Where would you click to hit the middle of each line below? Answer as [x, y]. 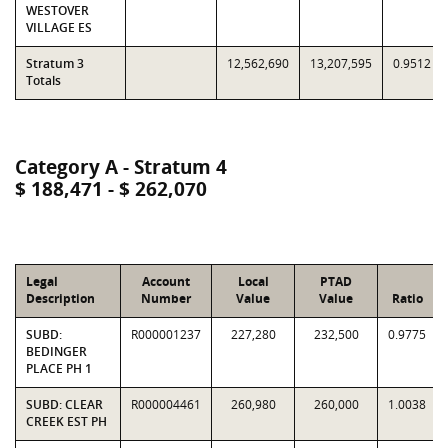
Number [166, 298]
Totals [43, 80]
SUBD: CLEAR [64, 404]
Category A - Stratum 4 [121, 167]
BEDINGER [56, 351]
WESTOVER [57, 10]
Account [166, 281]
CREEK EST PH [66, 421]
